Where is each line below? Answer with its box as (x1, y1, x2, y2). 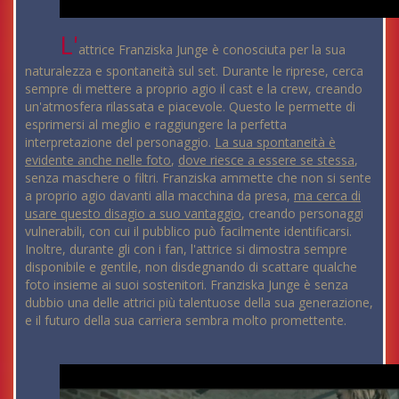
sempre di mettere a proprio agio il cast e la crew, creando (25, 80, 362, 98)
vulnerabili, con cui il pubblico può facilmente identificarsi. (25, 223, 352, 240)
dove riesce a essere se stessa (178, 151, 354, 169)
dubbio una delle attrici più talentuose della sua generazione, (25, 294, 373, 312)
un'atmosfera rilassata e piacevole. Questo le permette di (25, 98, 355, 116)
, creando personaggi (241, 205, 363, 223)
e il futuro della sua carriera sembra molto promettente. (25, 312, 346, 330)
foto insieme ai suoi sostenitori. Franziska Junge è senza (25, 276, 348, 294)
